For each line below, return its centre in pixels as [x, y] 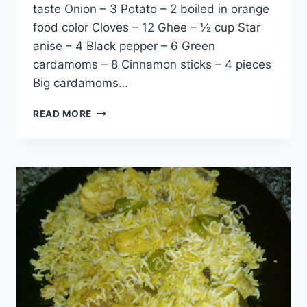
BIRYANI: [113, 139]
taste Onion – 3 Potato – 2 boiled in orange [151, 9]
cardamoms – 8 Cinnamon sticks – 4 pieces [152, 64]
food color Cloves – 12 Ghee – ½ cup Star [147, 27]
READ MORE [63, 113]
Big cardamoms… [81, 83]
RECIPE [109, 196]
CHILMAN [115, 124]
